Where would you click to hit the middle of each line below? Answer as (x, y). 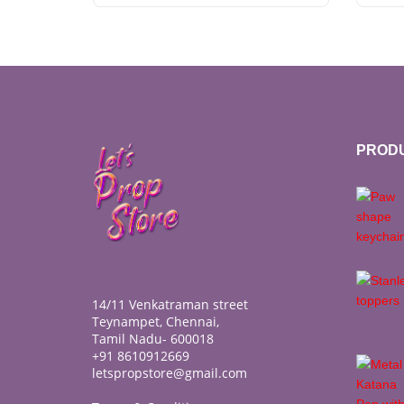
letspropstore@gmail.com (170, 373)
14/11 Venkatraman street (170, 305)
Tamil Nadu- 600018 (153, 339)
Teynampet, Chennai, (156, 322)
